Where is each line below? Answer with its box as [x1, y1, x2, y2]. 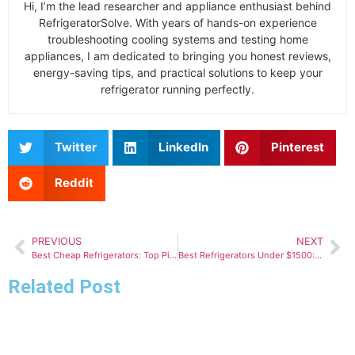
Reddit [54, 175, 94, 191]
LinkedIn [158, 139, 208, 155]
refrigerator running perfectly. [101, 82, 254, 96]
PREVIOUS [32, 235, 82, 247]
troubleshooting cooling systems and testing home [47, 32, 308, 46]
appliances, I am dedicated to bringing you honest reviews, [24, 48, 331, 63]
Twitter [54, 139, 97, 155]
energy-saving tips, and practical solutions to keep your [32, 65, 323, 79]
